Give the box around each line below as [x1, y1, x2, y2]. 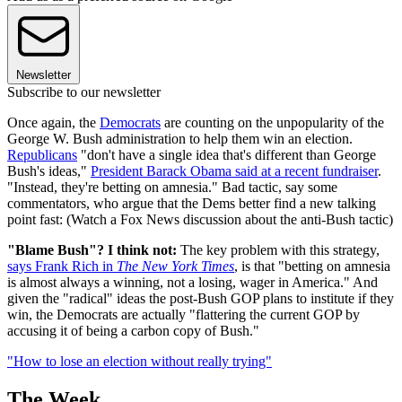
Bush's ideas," [7, 162, 91, 179]
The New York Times [117, 258, 234, 274]
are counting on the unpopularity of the [161, 114, 384, 130]
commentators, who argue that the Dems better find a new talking [7, 195, 376, 211]
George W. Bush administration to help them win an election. [7, 130, 353, 146]
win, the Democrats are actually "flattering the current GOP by [7, 306, 360, 322]
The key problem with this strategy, [177, 241, 380, 258]
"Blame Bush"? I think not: [7, 241, 177, 258]
